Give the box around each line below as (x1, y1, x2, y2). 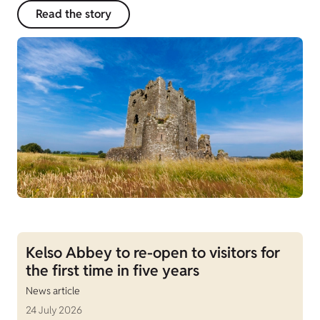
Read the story (36, 6, 111, 21)
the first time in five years (26, 261, 199, 281)
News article (26, 284, 80, 298)
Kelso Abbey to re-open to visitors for (26, 243, 280, 263)
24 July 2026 (26, 304, 82, 317)
